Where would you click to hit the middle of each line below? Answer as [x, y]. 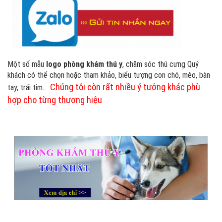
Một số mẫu [26, 64]
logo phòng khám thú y [83, 64]
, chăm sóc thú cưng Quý [161, 64]
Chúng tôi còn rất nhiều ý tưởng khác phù [125, 87]
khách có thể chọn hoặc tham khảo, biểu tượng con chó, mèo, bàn [109, 75]
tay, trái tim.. [28, 87]
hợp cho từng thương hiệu [55, 100]
